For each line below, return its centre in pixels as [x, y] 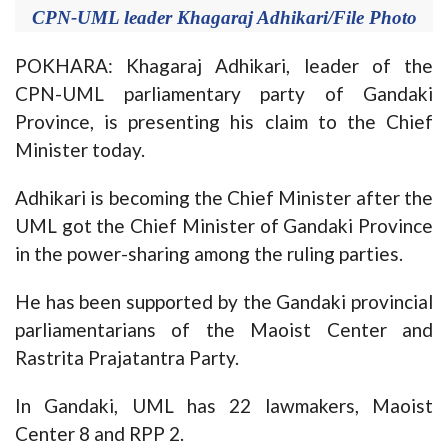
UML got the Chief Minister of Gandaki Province [224, 225]
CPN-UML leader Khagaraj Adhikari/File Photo [224, 17]
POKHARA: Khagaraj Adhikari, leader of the [224, 65]
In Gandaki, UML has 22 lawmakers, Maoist [224, 405]
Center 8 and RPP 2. [99, 433]
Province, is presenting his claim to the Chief [224, 121]
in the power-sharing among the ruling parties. [209, 253]
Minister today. [80, 149]
